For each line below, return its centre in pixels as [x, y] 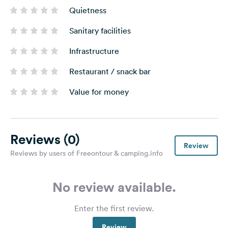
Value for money [99, 92]
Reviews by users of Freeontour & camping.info [87, 153]
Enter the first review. [114, 208]
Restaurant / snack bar [110, 72]
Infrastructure [94, 51]
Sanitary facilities [100, 31]
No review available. [114, 187]
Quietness [88, 10]
